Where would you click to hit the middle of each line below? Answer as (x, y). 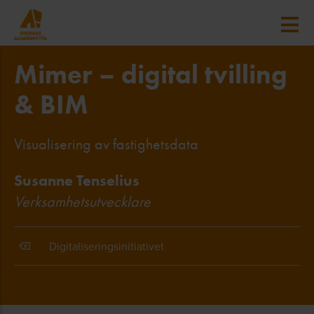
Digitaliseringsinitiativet (107, 246)
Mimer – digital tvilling (151, 74)
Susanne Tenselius (77, 180)
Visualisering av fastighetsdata (106, 144)
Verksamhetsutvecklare (82, 202)
